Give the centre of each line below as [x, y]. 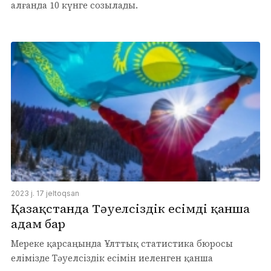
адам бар [38, 224]
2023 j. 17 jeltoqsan [45, 193]
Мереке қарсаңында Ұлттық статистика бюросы [122, 243]
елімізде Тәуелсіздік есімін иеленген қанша [112, 258]
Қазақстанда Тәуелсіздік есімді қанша [130, 209]
